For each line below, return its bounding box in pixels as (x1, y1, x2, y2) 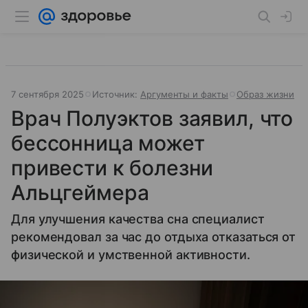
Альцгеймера (11, 180, 149, 205)
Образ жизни (236, 89, 294, 100)
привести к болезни (11, 155, 214, 180)
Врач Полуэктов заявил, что (11, 106, 294, 131)
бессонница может (11, 131, 205, 155)
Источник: (92, 89, 140, 100)
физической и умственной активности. (11, 247, 250, 262)
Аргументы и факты (140, 89, 228, 100)
